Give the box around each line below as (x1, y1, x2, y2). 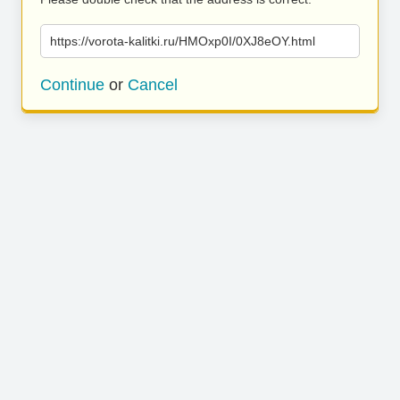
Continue (40, 76, 104, 94)
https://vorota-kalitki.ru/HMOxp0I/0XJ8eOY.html (50, 34, 315, 48)
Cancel (128, 76, 178, 94)
